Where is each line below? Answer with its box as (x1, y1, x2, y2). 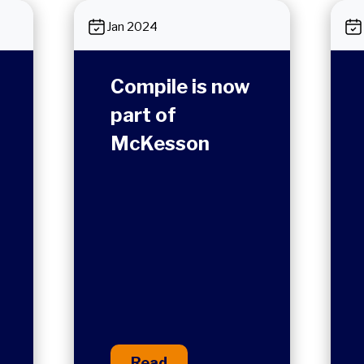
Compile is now (110, 75, 251, 98)
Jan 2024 (106, 19, 158, 34)
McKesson (110, 132, 210, 155)
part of (110, 103, 177, 127)
